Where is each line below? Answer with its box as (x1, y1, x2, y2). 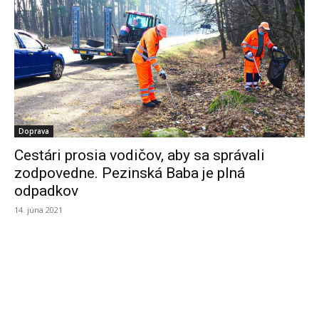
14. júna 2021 (14, 204, 63, 215)
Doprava (19, 126, 49, 136)
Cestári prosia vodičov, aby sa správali (14, 147, 265, 164)
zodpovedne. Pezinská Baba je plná (14, 164, 245, 182)
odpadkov (14, 182, 78, 199)
